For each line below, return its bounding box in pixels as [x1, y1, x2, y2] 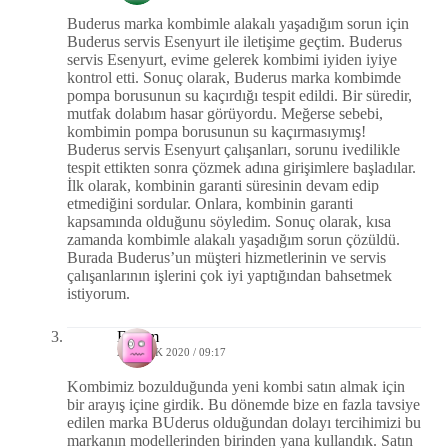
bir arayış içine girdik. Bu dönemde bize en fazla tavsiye [66, 396, 420, 414]
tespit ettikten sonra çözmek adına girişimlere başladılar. [66, 159, 416, 177]
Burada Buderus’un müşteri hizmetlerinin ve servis [66, 249, 386, 267]
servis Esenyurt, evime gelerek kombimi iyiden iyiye [66, 51, 397, 69]
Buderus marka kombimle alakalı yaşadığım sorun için [66, 15, 409, 33]
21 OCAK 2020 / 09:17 [116, 346, 226, 359]
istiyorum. [66, 285, 130, 303]
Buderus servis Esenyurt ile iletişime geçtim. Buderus [66, 33, 402, 51]
